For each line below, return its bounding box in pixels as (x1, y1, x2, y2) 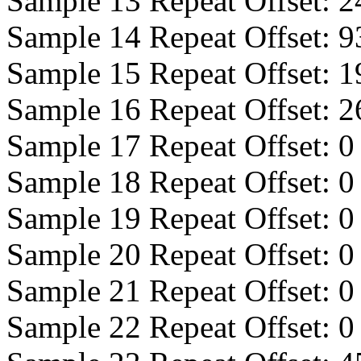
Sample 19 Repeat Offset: (6, 201, 338, 235)
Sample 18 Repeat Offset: (6, 164, 338, 199)
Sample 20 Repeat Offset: (6, 237, 338, 272)
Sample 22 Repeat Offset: (6, 309, 338, 344)
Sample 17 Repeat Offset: (6, 128, 338, 163)
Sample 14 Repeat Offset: (6, 19, 338, 54)
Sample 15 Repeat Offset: (6, 56, 338, 90)
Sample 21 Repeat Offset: (6, 273, 338, 308)
